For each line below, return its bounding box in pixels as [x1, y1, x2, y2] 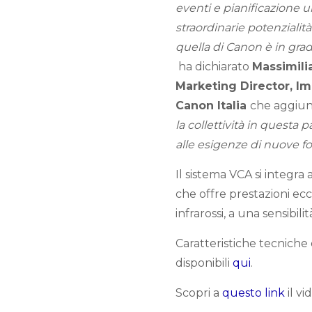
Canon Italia [175, 99, 250, 112]
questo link [222, 286, 285, 299]
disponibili [175, 256, 233, 270]
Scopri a [175, 286, 222, 299]
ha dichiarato [178, 60, 252, 73]
